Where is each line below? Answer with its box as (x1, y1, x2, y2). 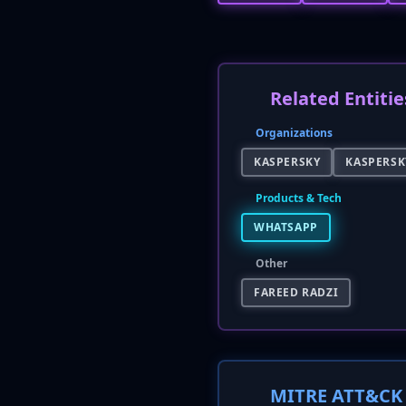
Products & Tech (256, 190, 342, 206)
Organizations (256, 125, 333, 140)
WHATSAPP (254, 219, 318, 235)
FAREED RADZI (254, 285, 339, 300)
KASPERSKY (254, 154, 321, 169)
